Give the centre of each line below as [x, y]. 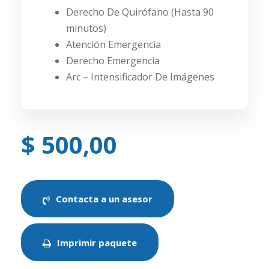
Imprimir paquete [97, 242]
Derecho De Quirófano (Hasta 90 [140, 12]
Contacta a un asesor [104, 199]
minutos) [86, 28]
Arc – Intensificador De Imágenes [140, 77]
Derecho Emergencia [113, 60]
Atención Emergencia [113, 44]
